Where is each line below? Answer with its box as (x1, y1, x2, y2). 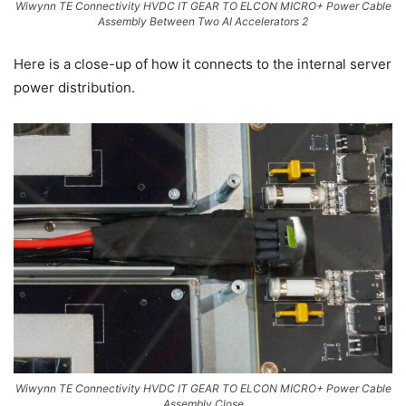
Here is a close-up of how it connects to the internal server (14, 54, 391, 72)
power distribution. (14, 78, 135, 96)
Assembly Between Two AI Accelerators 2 (98, 14, 308, 28)
